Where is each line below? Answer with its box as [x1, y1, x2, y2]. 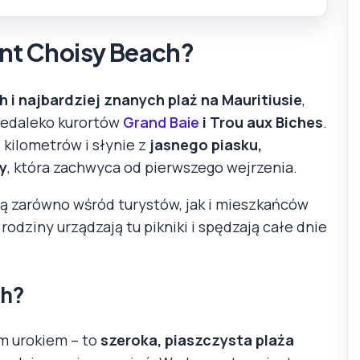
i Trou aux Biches [199, 112, 323, 132]
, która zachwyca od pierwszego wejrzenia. [7, 157, 297, 177]
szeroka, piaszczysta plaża [100, 329, 294, 350]
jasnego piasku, [149, 134, 262, 154]
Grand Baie [123, 112, 199, 132]
